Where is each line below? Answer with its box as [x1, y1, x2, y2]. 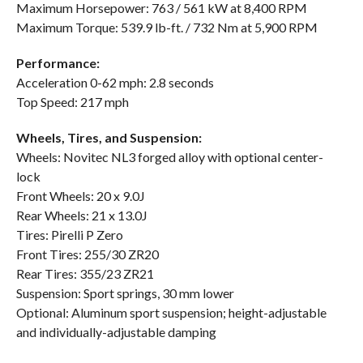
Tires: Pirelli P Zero [15, 227, 123, 243]
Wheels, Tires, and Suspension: [15, 130, 202, 146]
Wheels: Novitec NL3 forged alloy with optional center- [15, 149, 323, 165]
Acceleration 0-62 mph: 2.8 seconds [15, 75, 214, 91]
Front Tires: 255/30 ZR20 [15, 246, 159, 263]
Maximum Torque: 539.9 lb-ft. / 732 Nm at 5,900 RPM [15, 19, 318, 36]
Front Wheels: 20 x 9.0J [15, 188, 145, 204]
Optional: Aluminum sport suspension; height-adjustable [15, 305, 327, 321]
